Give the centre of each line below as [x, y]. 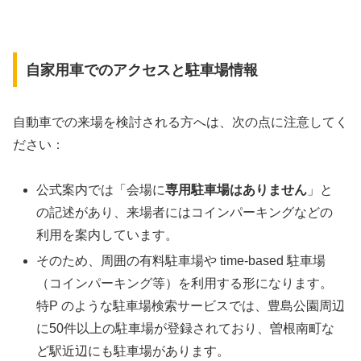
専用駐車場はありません [237, 190]
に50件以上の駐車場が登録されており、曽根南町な [186, 328]
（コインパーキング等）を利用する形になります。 [185, 283]
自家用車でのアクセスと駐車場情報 [141, 70]
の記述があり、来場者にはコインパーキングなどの [185, 213]
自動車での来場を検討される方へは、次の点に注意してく [180, 122]
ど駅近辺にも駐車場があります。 [133, 351]
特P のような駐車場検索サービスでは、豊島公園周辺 [191, 305]
